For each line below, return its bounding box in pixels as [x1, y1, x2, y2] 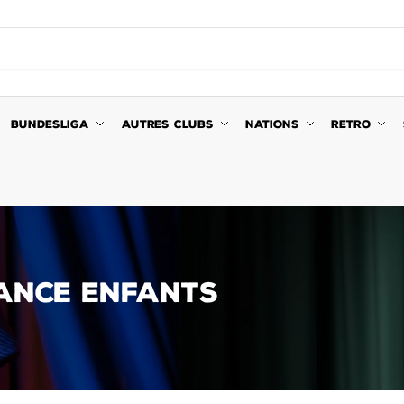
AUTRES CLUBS [121, 117, 214, 131]
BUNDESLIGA [11, 117, 90, 131]
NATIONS [245, 117, 299, 131]
